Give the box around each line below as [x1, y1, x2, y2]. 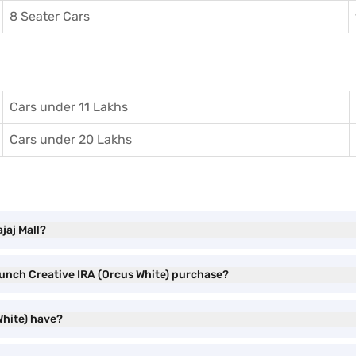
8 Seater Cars [10, 9, 90, 24]
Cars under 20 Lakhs [10, 132, 132, 147]
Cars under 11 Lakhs [10, 99, 128, 114]
